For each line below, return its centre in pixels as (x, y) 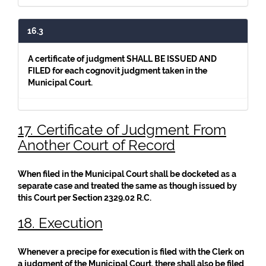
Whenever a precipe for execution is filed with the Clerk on (131, 252)
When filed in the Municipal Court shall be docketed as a (127, 174)
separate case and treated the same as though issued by (127, 186)
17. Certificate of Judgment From (122, 130)
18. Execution (60, 223)
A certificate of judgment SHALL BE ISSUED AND (122, 59)
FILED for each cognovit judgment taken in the (118, 71)
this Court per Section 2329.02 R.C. (85, 198)
